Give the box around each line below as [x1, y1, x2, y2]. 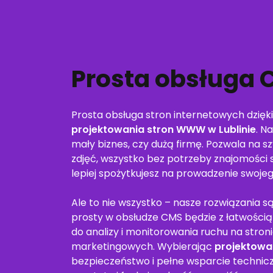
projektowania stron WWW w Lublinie [71, 122, 256, 136]
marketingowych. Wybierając [71, 239, 214, 253]
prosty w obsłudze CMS [71, 210, 182, 224]
